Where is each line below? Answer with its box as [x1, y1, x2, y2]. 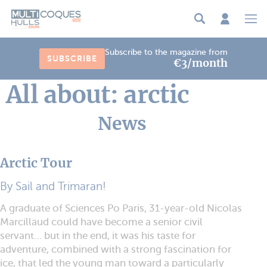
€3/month [173, 55, 228, 70]
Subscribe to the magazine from [105, 46, 228, 57]
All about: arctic [6, 79, 190, 110]
